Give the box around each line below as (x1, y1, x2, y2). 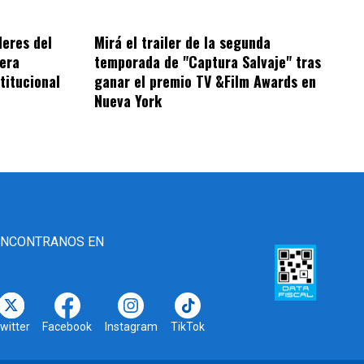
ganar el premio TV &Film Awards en (94, 70, 317, 92)
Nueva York (94, 89, 162, 111)
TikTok (170, 319, 205, 333)
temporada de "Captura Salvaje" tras (94, 50, 322, 72)
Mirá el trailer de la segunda (94, 31, 271, 53)
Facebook (42, 319, 93, 333)
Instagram (104, 319, 158, 333)
